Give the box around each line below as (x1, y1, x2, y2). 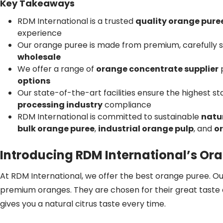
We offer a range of (17, 63, 96, 75)
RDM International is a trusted (17, 15, 135, 27)
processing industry (17, 99, 103, 111)
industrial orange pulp (98, 123, 194, 134)
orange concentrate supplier (96, 63, 219, 75)
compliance (103, 99, 151, 111)
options (17, 75, 50, 87)
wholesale (17, 51, 61, 63)
